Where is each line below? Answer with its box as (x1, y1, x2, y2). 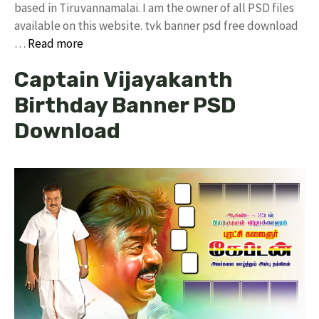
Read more (28, 36, 83, 51)
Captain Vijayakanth (14, 67, 233, 93)
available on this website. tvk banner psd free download (14, 18, 298, 33)
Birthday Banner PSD (14, 93, 236, 118)
